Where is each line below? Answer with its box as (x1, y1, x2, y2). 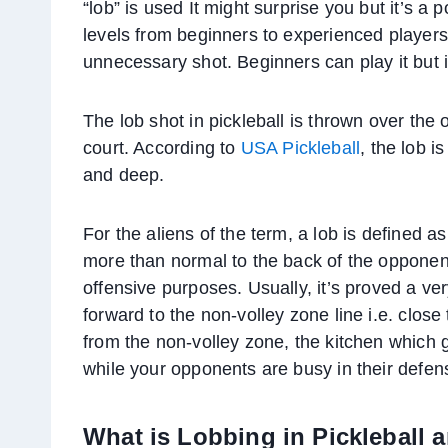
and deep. (83, 165, 165, 186)
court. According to (83, 138, 241, 159)
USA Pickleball (240, 138, 361, 159)
